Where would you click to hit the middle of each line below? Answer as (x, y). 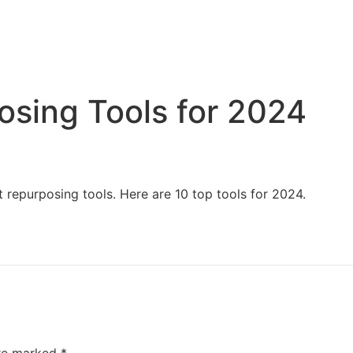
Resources (239, 46)
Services (160, 46)
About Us (320, 46)
